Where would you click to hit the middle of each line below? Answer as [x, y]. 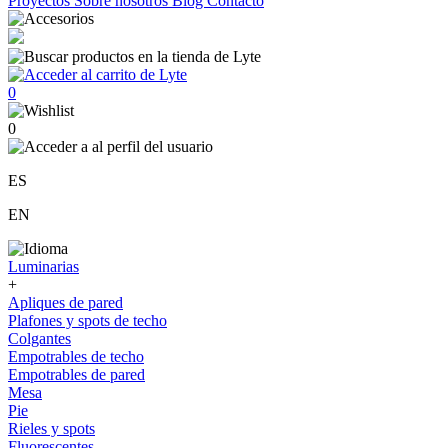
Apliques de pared [65, 302]
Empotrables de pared [76, 374]
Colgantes [39, 338]
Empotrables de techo [76, 356]
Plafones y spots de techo [87, 320]
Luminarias [43, 266]
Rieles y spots [51, 428]
